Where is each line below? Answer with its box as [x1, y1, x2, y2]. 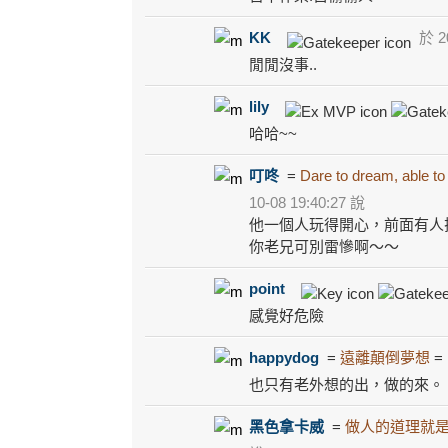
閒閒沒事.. [249, 55, 317, 73]
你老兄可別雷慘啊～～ [249, 237, 399, 255]
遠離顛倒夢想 [339, 348, 430, 366]
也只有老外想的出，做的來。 [249, 375, 444, 393]
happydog [249, 348, 319, 366]
